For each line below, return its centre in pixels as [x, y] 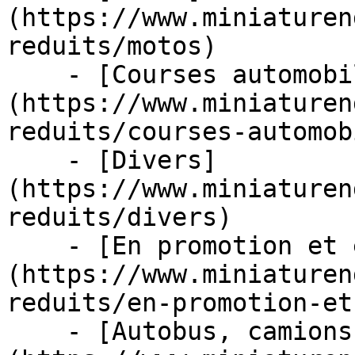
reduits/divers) [119, 217]
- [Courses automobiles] [36, 74]
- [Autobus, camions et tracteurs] [36, 331]
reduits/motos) [112, 46]
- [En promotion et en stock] [36, 246]
